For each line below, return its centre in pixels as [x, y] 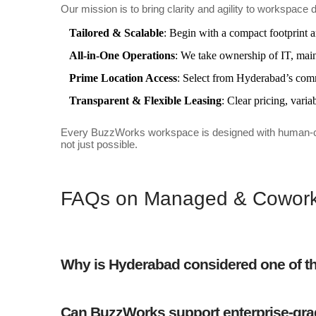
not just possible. [99, 145]
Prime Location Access [123, 78]
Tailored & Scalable [116, 33]
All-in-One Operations [122, 56]
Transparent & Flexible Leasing [145, 101]
